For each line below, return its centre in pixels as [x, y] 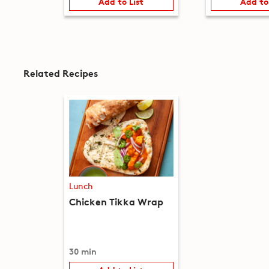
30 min [83, 251]
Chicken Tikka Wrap [116, 201]
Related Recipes [60, 73]
